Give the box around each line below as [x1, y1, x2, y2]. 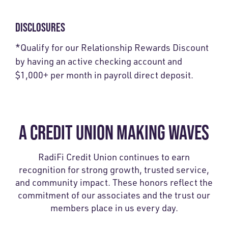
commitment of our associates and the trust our [18, 189, 210, 201]
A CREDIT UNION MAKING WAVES [19, 121, 209, 145]
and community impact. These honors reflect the [15, 177, 213, 188]
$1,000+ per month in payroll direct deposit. [15, 69, 193, 81]
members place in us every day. [50, 202, 178, 214]
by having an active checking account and [15, 55, 182, 67]
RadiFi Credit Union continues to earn [38, 151, 190, 163]
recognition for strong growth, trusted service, [19, 164, 209, 176]
